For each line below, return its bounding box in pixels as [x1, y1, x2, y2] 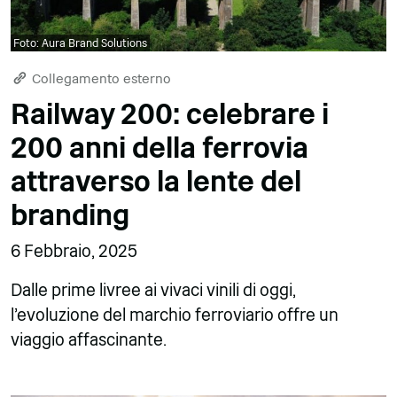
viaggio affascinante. [11, 329, 167, 350]
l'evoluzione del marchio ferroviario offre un [11, 304, 339, 325]
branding [11, 198, 129, 232]
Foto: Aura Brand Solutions [13, 35, 147, 50]
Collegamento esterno [28, 69, 171, 87]
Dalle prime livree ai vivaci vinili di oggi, [11, 279, 296, 300]
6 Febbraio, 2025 [11, 240, 137, 261]
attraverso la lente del [11, 164, 301, 198]
